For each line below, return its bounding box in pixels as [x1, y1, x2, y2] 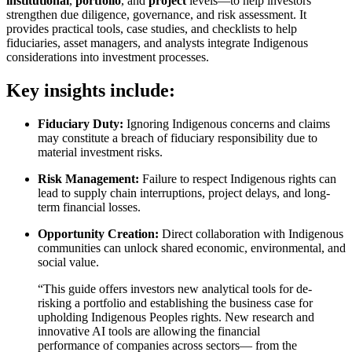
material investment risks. [38, 145, 163, 159]
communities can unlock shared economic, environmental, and [38, 240, 346, 255]
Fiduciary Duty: [38, 116, 126, 130]
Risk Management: [38, 171, 142, 185]
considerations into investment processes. [6, 49, 209, 64]
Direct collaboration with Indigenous [162, 226, 343, 240]
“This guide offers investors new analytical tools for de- [38, 281, 312, 295]
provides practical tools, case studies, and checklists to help [6, 21, 297, 35]
